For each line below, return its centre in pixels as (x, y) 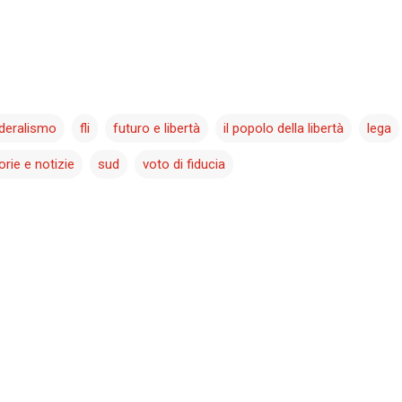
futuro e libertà (157, 128)
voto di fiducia (184, 164)
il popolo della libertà (284, 128)
